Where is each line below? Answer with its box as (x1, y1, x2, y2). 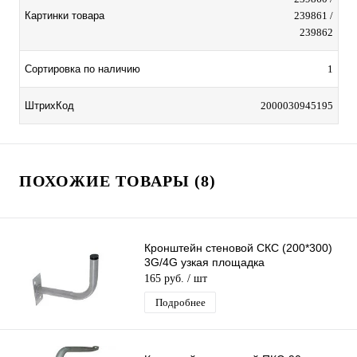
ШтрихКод (25, 100, 74, 112)
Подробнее (155, 296, 206, 309)
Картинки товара (25, 10, 104, 22)
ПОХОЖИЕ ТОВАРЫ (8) (19, 172, 216, 190)
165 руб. (144, 273, 187, 285)
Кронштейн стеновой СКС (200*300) (144, 241, 332, 255)
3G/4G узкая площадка (144, 256, 265, 269)
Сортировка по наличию (25, 63, 140, 76)
